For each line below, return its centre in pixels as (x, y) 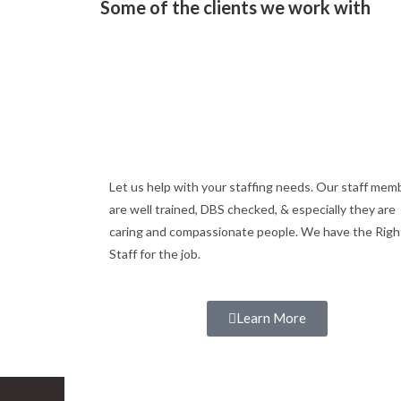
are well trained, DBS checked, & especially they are (254, 209)
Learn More (272, 318)
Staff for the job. (155, 254)
